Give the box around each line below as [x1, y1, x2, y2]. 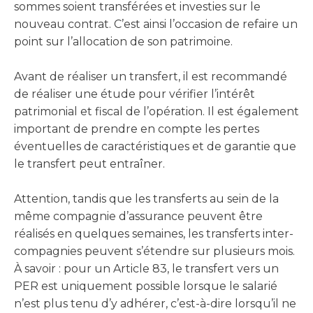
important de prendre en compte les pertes [14, 122, 259, 136]
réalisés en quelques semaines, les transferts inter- [14, 227, 293, 240]
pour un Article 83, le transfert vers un [64, 262, 279, 275]
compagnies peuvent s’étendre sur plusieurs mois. [14, 245, 295, 258]
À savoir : [14, 262, 64, 275]
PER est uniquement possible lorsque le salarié [14, 279, 277, 293]
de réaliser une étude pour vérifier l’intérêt [14, 87, 255, 101]
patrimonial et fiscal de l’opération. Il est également [14, 105, 299, 118]
